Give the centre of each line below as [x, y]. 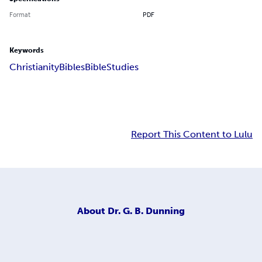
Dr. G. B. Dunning [146, 211]
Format [20, 15]
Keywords [27, 51]
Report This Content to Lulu [192, 135]
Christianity [34, 67]
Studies [123, 67]
